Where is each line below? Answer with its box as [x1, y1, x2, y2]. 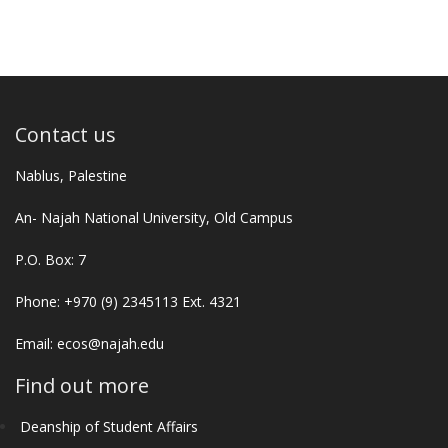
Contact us [15, 120, 116, 148]
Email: [15, 333, 57, 353]
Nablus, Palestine [15, 165, 127, 185]
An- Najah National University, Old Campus [15, 207, 293, 227]
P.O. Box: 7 [15, 249, 86, 269]
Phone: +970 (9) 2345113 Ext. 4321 [15, 291, 241, 311]
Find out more [15, 371, 149, 399]
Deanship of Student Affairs [20, 416, 198, 436]
